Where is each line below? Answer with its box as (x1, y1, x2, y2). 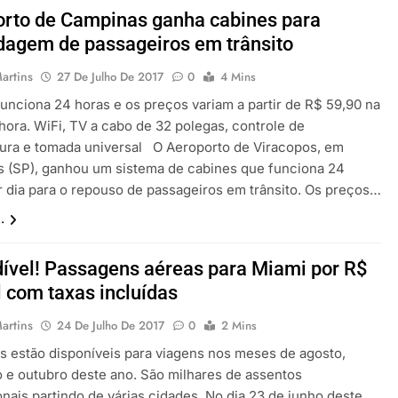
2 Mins (221, 316, 258, 334)
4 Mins (220, 68, 257, 85)
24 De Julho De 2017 (57, 316, 165, 334)
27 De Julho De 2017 (57, 68, 164, 85)
